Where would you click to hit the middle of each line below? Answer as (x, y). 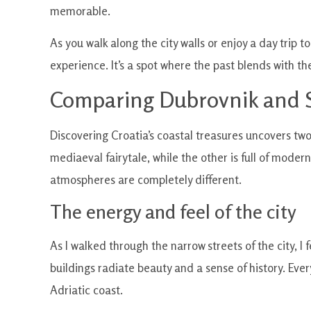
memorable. (80, 11)
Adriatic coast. (86, 290)
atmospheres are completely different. (146, 179)
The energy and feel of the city (173, 212)
